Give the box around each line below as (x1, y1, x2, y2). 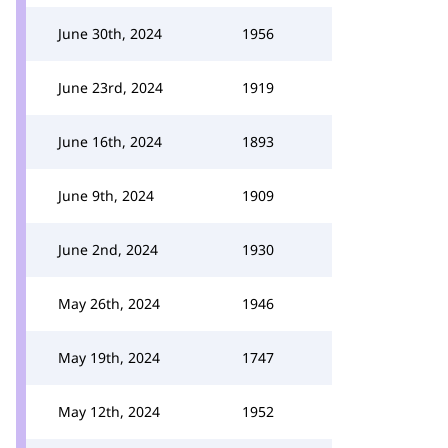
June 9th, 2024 (58, 186, 154, 205)
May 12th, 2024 (58, 402, 160, 421)
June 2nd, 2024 (58, 240, 158, 259)
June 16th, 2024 (58, 132, 162, 151)
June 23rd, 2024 (58, 78, 163, 97)
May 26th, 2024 (58, 294, 160, 313)
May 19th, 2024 (58, 348, 160, 367)
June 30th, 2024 (58, 24, 162, 43)
